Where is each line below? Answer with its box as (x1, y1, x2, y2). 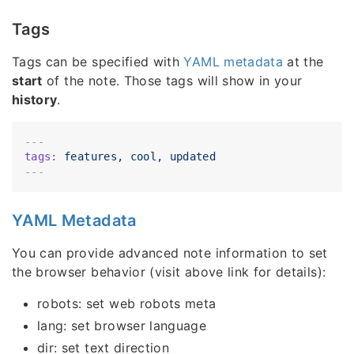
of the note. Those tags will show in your (42, 73, 303, 89)
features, (64, 150, 124, 164)
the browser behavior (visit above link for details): (12, 264, 326, 281)
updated (169, 150, 217, 164)
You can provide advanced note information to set (12, 245, 328, 262)
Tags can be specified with (12, 54, 184, 70)
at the (283, 54, 324, 70)
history (12, 92, 58, 108)
